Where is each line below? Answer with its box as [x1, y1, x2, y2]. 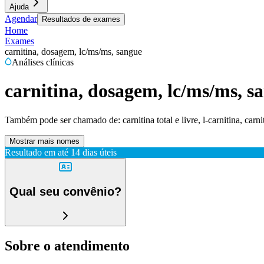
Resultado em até [5, 147, 68, 157]
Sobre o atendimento [5, 237, 130, 253]
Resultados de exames [42, 15, 120, 24]
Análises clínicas [12, 57, 74, 67]
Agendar [5, 14, 37, 24]
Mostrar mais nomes [9, 136, 80, 146]
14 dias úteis [71, 147, 117, 157]
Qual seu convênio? [9, 185, 121, 199]
